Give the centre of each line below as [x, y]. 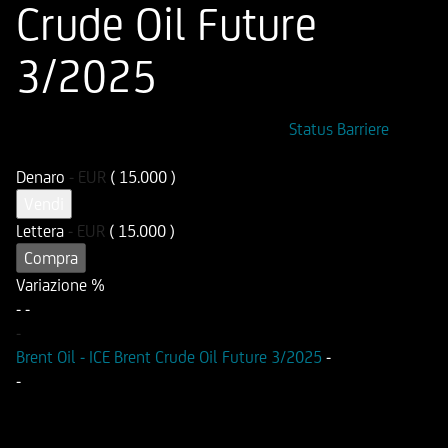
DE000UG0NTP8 [72, 153]
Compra [51, 258]
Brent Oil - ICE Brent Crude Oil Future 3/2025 [171, 357]
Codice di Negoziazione [209, 129]
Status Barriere [339, 129]
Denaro [42, 177]
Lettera [42, 231]
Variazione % [60, 285]
